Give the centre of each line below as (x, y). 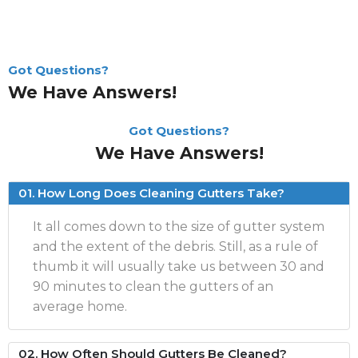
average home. (80, 306)
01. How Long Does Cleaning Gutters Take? (151, 193)
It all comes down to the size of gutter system (179, 226)
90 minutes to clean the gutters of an (153, 286)
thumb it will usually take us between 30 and (179, 266)
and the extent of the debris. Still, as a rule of (175, 246)
